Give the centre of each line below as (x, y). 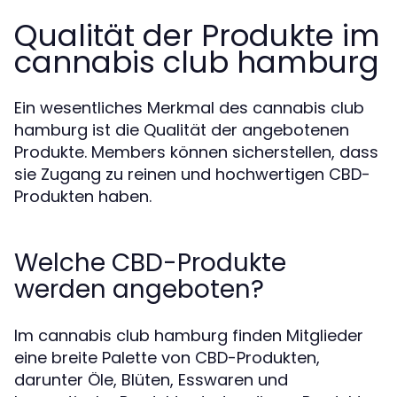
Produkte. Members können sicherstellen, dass (196, 152)
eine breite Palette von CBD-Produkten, (167, 358)
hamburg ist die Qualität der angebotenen (182, 130)
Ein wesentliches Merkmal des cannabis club (189, 108)
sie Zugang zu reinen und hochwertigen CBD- (192, 174)
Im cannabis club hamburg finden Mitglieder (189, 335)
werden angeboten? (139, 289)
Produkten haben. (83, 196)
